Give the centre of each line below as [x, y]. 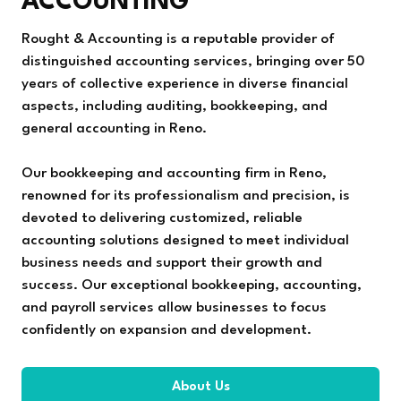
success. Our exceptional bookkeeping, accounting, [192, 286]
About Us [200, 388]
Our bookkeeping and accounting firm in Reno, [174, 174]
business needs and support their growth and [172, 264]
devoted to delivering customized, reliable [162, 219]
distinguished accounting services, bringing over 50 [193, 62]
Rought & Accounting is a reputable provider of [178, 40]
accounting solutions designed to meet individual [185, 241]
